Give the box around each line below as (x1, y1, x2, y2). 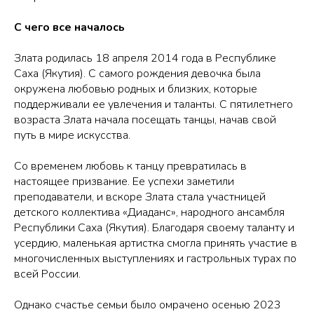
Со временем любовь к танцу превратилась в (14, 158, 247, 174)
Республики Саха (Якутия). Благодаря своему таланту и (14, 220, 294, 235)
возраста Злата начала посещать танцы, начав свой (14, 112, 276, 128)
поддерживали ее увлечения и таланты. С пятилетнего (14, 97, 293, 112)
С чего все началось (14, 20, 125, 35)
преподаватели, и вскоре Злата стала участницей (14, 189, 266, 205)
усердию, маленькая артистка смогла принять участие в (14, 235, 297, 251)
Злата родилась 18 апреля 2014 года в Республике (14, 50, 276, 66)
